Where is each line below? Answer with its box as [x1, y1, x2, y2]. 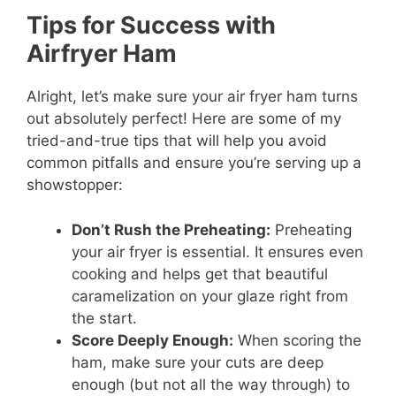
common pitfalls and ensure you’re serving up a [27, 154, 362, 172]
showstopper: [27, 176, 123, 194]
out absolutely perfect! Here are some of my [27, 110, 341, 128]
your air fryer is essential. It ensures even [72, 242, 363, 261]
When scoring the [233, 331, 362, 349]
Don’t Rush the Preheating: [72, 220, 270, 239]
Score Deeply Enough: [72, 331, 233, 349]
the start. [72, 308, 137, 327]
